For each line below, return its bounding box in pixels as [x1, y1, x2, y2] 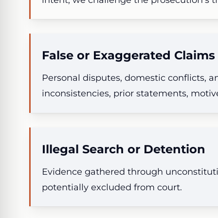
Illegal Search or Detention [42, 142, 206, 156]
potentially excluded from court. [42, 182, 182, 193]
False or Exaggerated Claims [42, 48, 216, 63]
